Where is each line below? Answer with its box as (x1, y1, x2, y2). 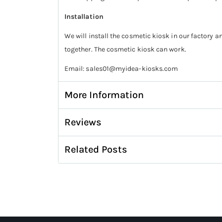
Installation (64, 12, 104, 21)
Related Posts (64, 144, 127, 156)
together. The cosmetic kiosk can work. (64, 45, 186, 54)
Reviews (64, 116, 102, 128)
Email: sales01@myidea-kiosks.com (64, 64, 178, 73)
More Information (64, 89, 144, 101)
